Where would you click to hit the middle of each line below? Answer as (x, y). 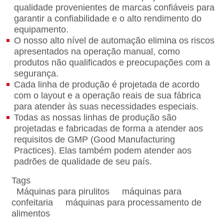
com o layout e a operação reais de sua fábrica (108, 96)
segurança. (36, 74)
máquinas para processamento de (134, 203)
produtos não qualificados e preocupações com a (112, 63)
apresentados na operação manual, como (97, 52)
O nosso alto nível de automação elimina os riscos (114, 41)
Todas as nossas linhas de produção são (95, 118)
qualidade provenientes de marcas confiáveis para (114, 8)
